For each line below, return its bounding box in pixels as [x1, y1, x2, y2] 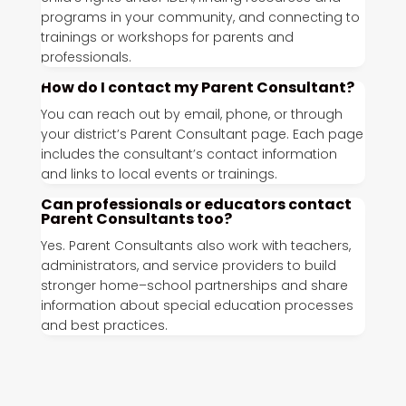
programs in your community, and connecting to [40, 8, 360, 26]
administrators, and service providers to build [40, 256, 336, 275]
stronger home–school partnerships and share [40, 276, 348, 295]
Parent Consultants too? [40, 208, 232, 229]
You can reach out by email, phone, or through [40, 105, 343, 123]
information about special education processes [40, 296, 353, 314]
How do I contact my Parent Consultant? [40, 77, 354, 98]
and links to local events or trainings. [40, 165, 277, 183]
